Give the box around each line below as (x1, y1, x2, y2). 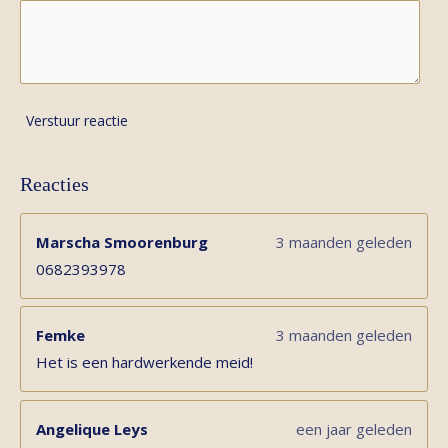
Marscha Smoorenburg (36, 231, 208, 252)
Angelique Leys (36, 418, 148, 439)
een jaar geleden (296, 418, 412, 439)
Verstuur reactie (26, 111, 128, 131)
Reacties (20, 172, 89, 195)
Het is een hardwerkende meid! (36, 352, 253, 372)
